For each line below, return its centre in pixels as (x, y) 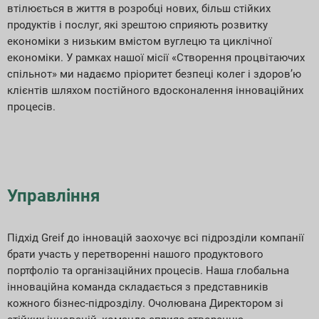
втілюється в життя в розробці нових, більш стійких (139, 9)
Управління (53, 195)
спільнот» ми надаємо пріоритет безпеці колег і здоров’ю (154, 74)
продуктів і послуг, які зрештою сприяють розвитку (137, 25)
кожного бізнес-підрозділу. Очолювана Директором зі (145, 303)
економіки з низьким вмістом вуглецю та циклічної (140, 42)
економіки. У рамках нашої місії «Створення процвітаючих (156, 58)
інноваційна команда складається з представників (138, 287)
